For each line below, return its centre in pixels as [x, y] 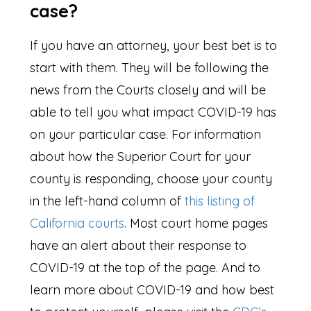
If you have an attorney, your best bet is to [154, 45]
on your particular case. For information [146, 134]
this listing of [220, 201]
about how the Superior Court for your [141, 156]
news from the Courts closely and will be [148, 90]
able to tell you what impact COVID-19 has [153, 112]
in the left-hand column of [108, 201]
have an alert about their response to [138, 245]
